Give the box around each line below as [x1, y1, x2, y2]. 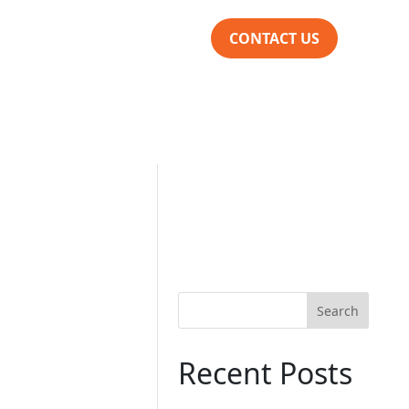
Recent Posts [178, 353, 353, 393]
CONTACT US [229, 28, 320, 48]
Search [317, 301, 360, 320]
